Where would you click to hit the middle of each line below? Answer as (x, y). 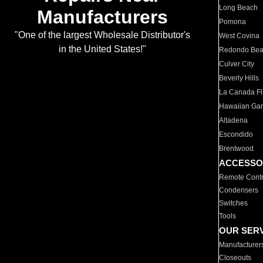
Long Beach (239, 8)
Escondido (236, 134)
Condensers (239, 190)
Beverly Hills (239, 78)
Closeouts (235, 258)
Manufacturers (102, 17)
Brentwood (237, 149)
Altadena (234, 120)
